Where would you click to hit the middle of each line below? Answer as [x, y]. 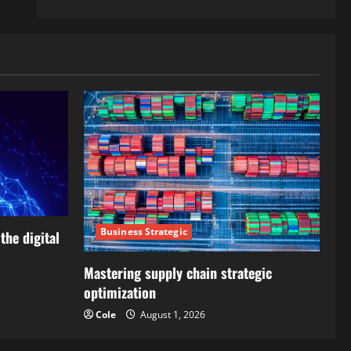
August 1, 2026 [172, 314]
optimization [120, 292]
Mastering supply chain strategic [178, 272]
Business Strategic [144, 231]
